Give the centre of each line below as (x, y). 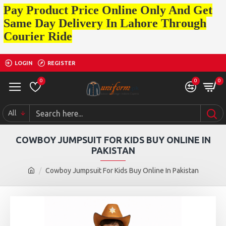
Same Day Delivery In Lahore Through (105, 23)
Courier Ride (38, 36)
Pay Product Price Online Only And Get (108, 10)
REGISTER (61, 63)
